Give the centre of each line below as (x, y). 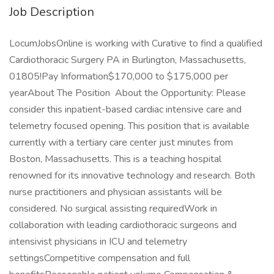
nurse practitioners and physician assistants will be (116, 192)
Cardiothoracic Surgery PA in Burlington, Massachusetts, (128, 60)
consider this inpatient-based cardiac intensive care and (125, 109)
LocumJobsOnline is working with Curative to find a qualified (136, 43)
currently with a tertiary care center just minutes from (121, 143)
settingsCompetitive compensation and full (100, 258)
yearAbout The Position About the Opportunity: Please (128, 93)
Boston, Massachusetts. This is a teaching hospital (115, 159)
